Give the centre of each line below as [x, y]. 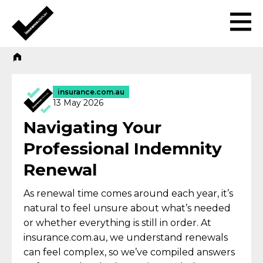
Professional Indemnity [123, 149]
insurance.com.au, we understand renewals [126, 237]
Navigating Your [92, 127]
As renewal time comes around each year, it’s [128, 193]
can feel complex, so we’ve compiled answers [129, 252]
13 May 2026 [78, 103]
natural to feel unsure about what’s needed [127, 208]
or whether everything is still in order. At [117, 223]
